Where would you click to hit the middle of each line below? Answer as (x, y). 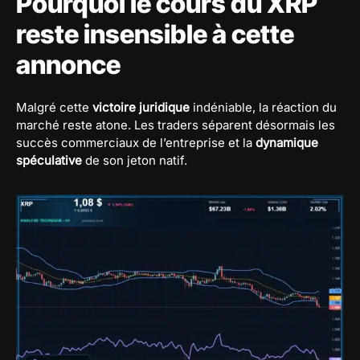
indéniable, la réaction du (263, 107)
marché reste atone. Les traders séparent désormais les (176, 125)
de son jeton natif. (135, 160)
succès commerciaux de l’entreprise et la (136, 142)
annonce (68, 64)
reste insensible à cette (155, 34)
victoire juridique (141, 107)
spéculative (49, 160)
